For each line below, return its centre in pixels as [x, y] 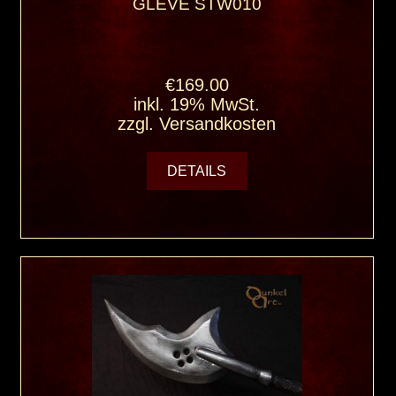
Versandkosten [218, 123]
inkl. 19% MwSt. [197, 104]
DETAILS [197, 171]
